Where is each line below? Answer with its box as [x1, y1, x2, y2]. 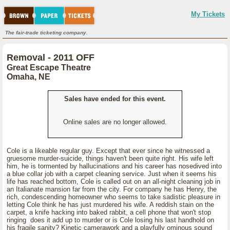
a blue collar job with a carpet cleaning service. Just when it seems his [7, 170, 217, 178]
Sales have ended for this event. [64, 95, 166, 103]
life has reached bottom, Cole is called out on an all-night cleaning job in [7, 178, 220, 185]
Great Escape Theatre [7, 63, 91, 72]
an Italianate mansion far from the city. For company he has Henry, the [7, 185, 217, 193]
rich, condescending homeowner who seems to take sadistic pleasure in [7, 193, 220, 201]
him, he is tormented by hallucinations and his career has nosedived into [7, 162, 222, 170]
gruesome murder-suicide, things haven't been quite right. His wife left [7, 155, 214, 162]
